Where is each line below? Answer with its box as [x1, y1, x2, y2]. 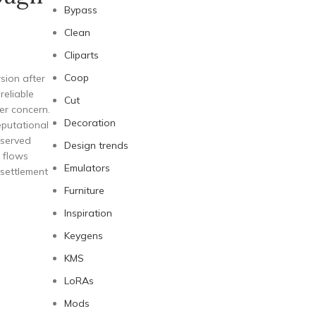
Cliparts [64, 49, 99, 61]
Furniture [64, 184, 104, 197]
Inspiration [64, 207, 112, 219]
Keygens [64, 229, 103, 242]
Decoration [64, 116, 116, 129]
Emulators [64, 162, 110, 174]
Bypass [64, 4, 97, 16]
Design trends [64, 139, 128, 152]
